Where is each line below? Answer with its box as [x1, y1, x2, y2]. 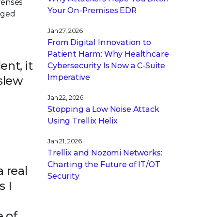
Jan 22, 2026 [47, 94, 84, 101]
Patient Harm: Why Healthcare [47, 49, 169, 59]
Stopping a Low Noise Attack [47, 105, 159, 114]
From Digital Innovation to [47, 38, 151, 47]
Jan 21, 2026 [47, 138, 82, 145]
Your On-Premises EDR [47, 6, 137, 15]
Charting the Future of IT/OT [47, 160, 160, 169]
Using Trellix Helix [47, 116, 118, 125]
